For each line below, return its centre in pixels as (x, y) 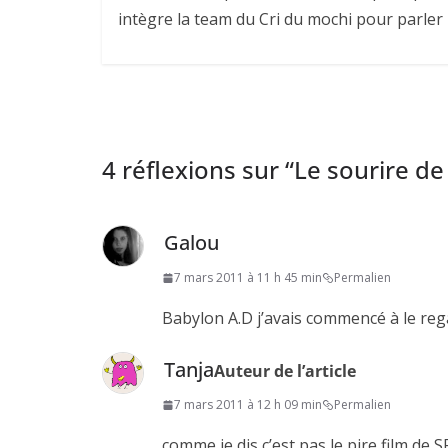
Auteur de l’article (285, 371)
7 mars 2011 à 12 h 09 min (248, 405)
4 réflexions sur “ (198, 170)
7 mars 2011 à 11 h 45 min (248, 278)
